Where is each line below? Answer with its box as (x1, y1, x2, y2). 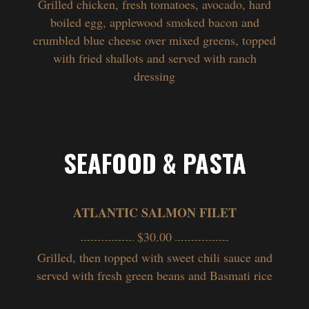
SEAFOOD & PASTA (63, 143, 246, 181)
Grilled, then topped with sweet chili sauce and (37, 248, 272, 266)
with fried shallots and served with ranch (52, 49, 257, 66)
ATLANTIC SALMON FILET (72, 203, 237, 221)
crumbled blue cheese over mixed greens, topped (33, 31, 276, 48)
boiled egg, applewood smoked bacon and (50, 13, 259, 30)
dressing (134, 67, 175, 84)
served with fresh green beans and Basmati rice (37, 266, 272, 283)
